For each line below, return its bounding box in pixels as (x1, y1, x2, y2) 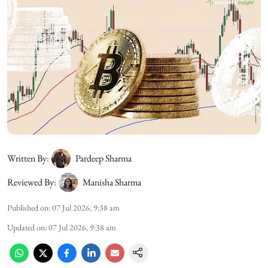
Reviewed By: (7, 175, 56, 188)
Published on (7, 202, 48, 213)
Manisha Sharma (83, 175, 141, 188)
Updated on (7, 221, 45, 233)
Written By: (7, 151, 49, 165)
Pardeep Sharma (75, 151, 132, 165)
